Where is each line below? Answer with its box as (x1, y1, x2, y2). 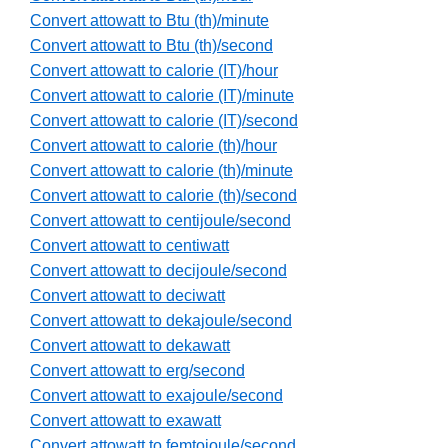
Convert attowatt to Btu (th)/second (30, 37, 273, 55)
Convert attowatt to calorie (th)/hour (30, 137, 277, 155)
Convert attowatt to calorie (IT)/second (30, 112, 298, 130)
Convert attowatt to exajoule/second (30, 387, 283, 405)
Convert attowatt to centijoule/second (30, 212, 291, 230)
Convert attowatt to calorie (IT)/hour (30, 62, 278, 80)
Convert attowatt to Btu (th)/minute (30, 12, 269, 30)
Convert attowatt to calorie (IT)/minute (30, 87, 294, 105)
